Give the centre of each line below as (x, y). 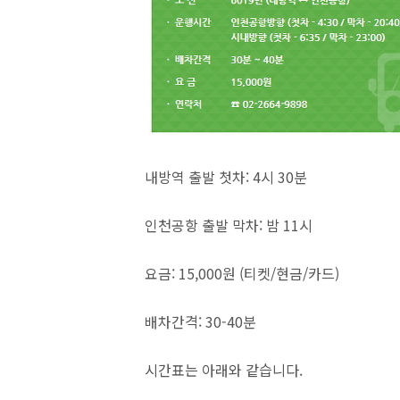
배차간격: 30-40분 (200, 321)
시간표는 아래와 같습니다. (224, 370)
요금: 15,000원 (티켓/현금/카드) (242, 273)
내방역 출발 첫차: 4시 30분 (226, 177)
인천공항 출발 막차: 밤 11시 (229, 225)
